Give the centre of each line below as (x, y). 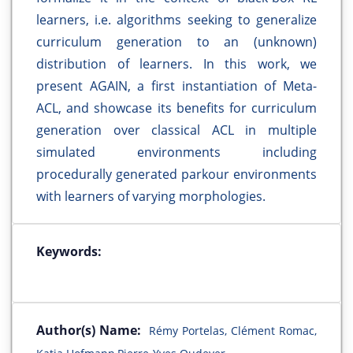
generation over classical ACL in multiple (176, 130)
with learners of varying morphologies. (151, 197)
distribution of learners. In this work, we (176, 64)
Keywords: (69, 252)
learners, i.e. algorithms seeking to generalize (176, 20)
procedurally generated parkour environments (176, 175)
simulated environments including (176, 152)
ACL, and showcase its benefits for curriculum (176, 108)
